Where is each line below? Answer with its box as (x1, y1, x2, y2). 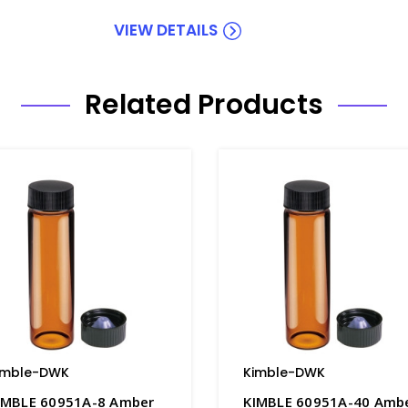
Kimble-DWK (243, 362, 326, 382)
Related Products (85, 85, 323, 124)
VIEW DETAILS (113, 18, 218, 41)
